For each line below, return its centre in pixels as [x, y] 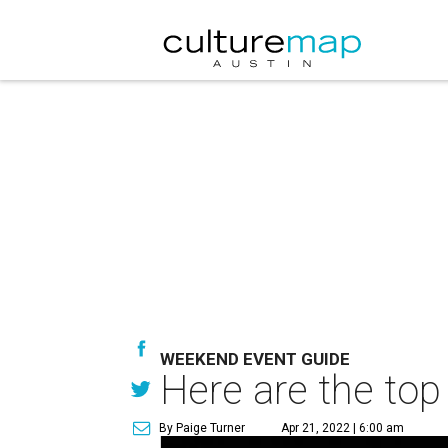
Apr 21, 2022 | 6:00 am [342, 428]
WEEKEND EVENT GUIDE [255, 359]
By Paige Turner [202, 428]
